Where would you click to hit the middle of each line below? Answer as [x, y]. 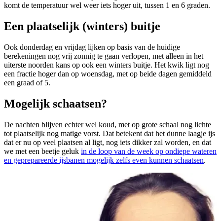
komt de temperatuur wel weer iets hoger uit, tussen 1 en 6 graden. [107, 5]
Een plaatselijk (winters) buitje [82, 26]
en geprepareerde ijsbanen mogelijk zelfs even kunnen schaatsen [104, 160]
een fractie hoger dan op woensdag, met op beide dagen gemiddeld [108, 74]
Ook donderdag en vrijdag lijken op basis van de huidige [92, 47]
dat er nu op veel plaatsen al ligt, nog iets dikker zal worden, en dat [108, 142]
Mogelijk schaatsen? [55, 104]
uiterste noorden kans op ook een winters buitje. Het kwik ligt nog [107, 65]
